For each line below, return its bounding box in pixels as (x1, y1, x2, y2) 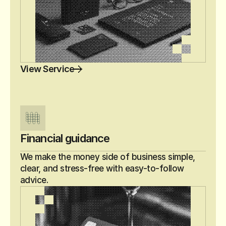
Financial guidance (20, 132, 110, 145)
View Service (20, 64, 75, 74)
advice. (20, 175, 48, 185)
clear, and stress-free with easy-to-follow (20, 163, 184, 174)
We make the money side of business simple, (20, 152, 195, 162)
